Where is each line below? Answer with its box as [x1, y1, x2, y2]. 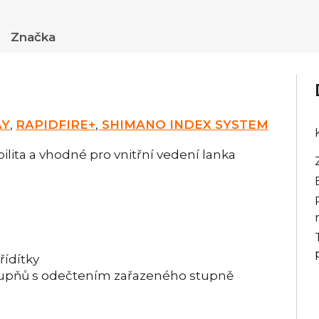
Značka [11, 29, 56, 44]
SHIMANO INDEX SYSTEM [98, 117, 268, 132]
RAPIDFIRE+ [16, 117, 95, 132]
